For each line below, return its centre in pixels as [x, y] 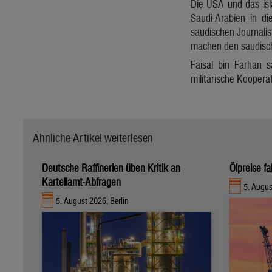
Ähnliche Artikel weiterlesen [93, 138]
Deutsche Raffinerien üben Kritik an [111, 168]
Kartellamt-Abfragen [81, 182]
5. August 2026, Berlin [93, 201]
